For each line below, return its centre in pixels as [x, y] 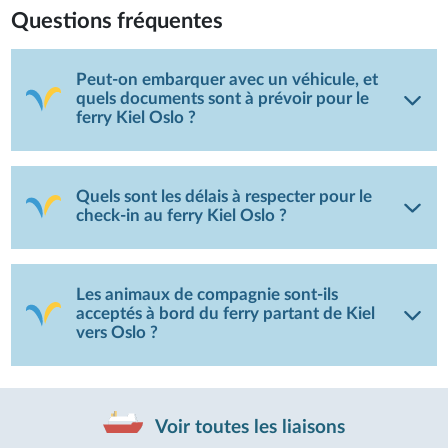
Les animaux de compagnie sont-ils [207, 295]
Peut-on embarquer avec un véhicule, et [227, 80]
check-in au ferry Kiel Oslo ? [182, 216]
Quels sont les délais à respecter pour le [224, 197]
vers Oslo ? [117, 333]
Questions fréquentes [117, 20]
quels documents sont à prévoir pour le [223, 99]
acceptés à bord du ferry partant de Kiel [226, 314]
